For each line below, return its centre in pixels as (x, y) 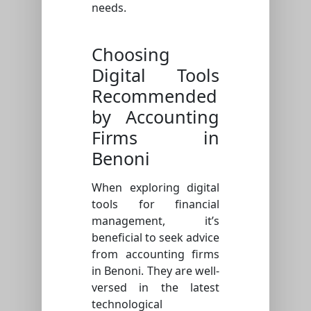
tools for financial (155, 204)
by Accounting (155, 116)
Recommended (154, 95)
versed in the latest (155, 287)
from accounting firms (155, 254)
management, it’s (155, 220)
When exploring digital (155, 187)
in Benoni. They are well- (155, 270)
